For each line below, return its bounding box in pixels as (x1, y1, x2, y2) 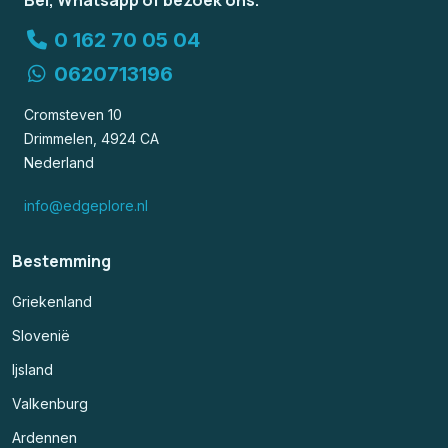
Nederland (24, 154, 94, 172)
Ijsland (12, 361, 53, 379)
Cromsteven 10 (24, 106, 122, 124)
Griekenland (12, 293, 92, 311)
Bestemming (12, 250, 111, 273)
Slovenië (12, 327, 70, 345)
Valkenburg (12, 395, 88, 413)
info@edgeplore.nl (24, 197, 148, 215)
